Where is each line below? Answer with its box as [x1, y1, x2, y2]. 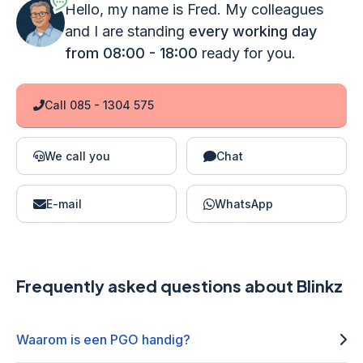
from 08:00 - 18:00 [65, 45, 202, 62]
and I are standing [65, 23, 189, 40]
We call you [45, 149, 110, 163]
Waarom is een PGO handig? [16, 331, 190, 348]
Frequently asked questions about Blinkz [16, 275, 343, 296]
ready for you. [202, 45, 296, 62]
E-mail [46, 197, 82, 211]
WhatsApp [215, 197, 273, 211]
